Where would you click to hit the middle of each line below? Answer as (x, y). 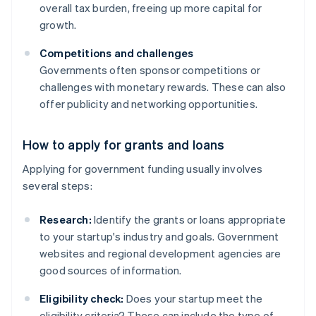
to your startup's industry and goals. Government (159, 237)
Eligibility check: (82, 299)
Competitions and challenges (117, 53)
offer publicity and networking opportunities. (149, 104)
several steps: (57, 186)
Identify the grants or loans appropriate (189, 220)
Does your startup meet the (193, 299)
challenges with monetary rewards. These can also (163, 87)
